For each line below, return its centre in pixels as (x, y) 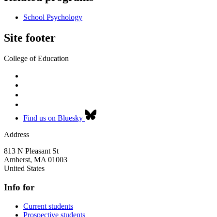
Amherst (17, 160)
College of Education (36, 59)
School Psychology (53, 17)
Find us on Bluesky (53, 118)
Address (16, 135)
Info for (19, 187)
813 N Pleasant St (31, 151)
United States (24, 169)
